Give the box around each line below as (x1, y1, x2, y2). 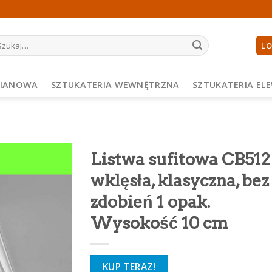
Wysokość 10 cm (90, 213, 228, 233)
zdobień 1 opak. (90, 192, 210, 212)
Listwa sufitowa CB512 (90, 149, 270, 169)
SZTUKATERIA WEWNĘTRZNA (51, 79, 180, 90)
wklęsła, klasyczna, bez (90, 171, 269, 191)
